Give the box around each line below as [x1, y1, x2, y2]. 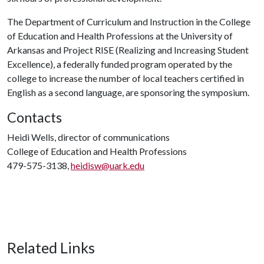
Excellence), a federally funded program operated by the [7, 58, 232, 70]
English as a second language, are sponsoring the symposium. [7, 87, 249, 98]
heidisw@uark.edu [71, 160, 144, 171]
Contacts [7, 109, 62, 126]
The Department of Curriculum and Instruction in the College [7, 16, 250, 27]
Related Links [7, 239, 95, 256]
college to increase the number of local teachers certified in [7, 72, 244, 84]
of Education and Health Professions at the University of [7, 30, 233, 41]
